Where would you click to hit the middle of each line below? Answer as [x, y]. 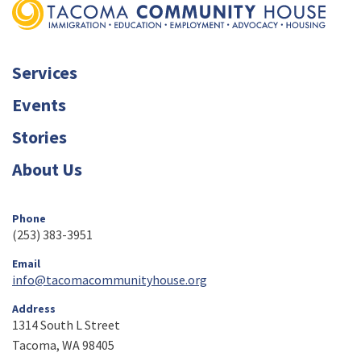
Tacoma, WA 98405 [63, 345]
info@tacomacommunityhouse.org [110, 280]
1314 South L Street [66, 325]
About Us [47, 170]
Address [34, 309]
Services [45, 73]
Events [39, 105]
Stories [39, 137]
